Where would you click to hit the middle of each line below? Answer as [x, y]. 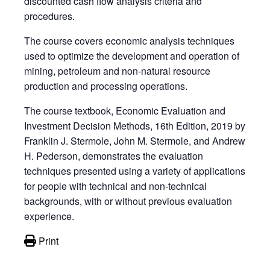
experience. [49, 216]
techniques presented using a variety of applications [135, 171]
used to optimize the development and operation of [132, 55]
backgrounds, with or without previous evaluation [128, 201]
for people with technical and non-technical [115, 186]
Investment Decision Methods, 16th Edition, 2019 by [135, 125]
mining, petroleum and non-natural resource [117, 71]
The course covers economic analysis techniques [129, 40]
